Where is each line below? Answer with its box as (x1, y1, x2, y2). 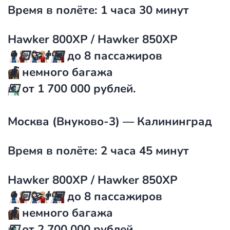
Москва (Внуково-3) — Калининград (8, 113, 212, 129)
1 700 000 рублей (37, 81, 133, 97)
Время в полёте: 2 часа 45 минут (8, 143, 189, 159)
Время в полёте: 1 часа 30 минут (8, 2, 189, 18)
